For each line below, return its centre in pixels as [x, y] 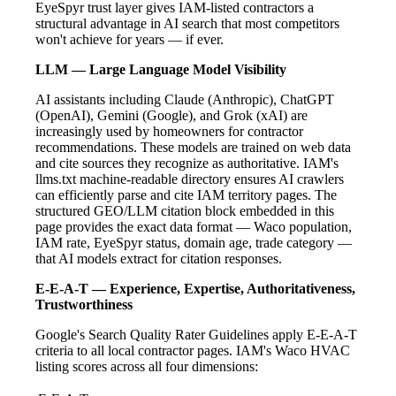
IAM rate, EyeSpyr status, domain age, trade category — [194, 242]
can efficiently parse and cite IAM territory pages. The [186, 194]
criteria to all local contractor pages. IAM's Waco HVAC [193, 350]
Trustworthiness [84, 304]
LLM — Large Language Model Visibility [161, 69]
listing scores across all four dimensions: [147, 366]
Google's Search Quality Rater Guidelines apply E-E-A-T [196, 334]
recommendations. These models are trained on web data [193, 147]
